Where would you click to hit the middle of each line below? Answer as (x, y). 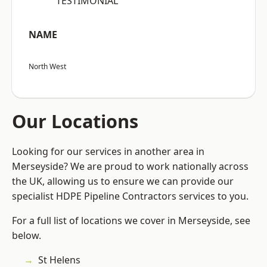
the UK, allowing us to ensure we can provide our (123, 181)
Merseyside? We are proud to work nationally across (130, 167)
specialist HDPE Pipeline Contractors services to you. (130, 196)
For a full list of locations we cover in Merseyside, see (131, 221)
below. (27, 236)
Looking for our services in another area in (108, 152)
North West (47, 67)
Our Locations (75, 121)
